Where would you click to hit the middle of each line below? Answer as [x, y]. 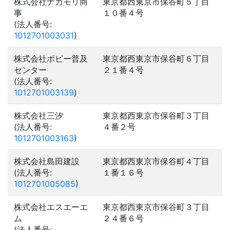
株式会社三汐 [39, 116]
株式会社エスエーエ [51, 207]
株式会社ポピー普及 [51, 59]
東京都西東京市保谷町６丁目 [156, 59]
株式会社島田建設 [47, 161]
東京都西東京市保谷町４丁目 [156, 161]
